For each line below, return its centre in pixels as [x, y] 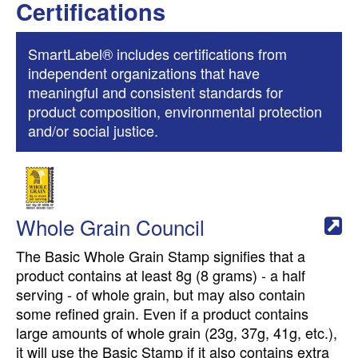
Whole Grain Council [110, 227]
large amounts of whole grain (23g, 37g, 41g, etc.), [177, 332]
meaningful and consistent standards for [155, 92]
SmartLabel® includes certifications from [157, 54]
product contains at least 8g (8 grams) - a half [161, 275]
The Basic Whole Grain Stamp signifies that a [161, 256]
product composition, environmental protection [175, 111]
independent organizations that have [144, 73]
